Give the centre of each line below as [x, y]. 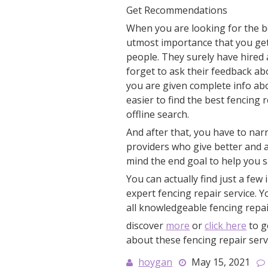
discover [146, 226]
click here [226, 226]
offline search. [158, 114]
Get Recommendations [177, 10]
